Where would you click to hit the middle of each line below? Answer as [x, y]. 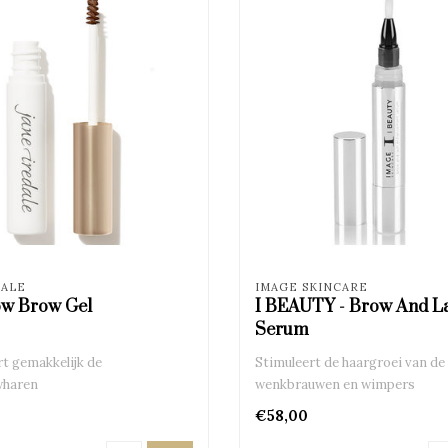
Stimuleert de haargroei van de [349, 362]
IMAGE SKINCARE [311, 286]
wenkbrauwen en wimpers [334, 384]
